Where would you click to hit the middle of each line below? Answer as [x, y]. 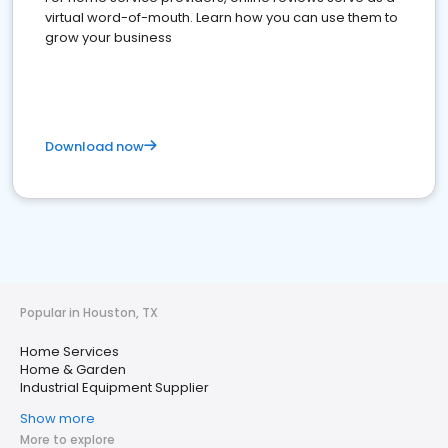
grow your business [108, 37]
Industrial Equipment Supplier [114, 387]
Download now [94, 146]
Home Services [69, 351]
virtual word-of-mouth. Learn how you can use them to [221, 17]
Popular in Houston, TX [89, 312]
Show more [57, 418]
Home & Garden [73, 369]
